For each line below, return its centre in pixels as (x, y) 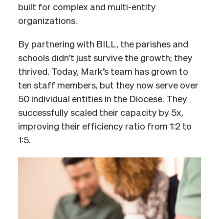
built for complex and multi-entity (87, 7)
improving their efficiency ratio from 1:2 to (105, 127)
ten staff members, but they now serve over (108, 86)
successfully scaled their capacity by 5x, (100, 113)
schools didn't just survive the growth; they (105, 58)
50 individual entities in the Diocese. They (102, 99)
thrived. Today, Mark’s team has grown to (103, 72)
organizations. (47, 21)
